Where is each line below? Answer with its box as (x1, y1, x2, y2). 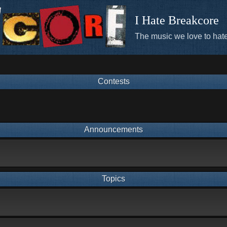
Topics (102, 174, 125, 183)
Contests (97, 77, 130, 86)
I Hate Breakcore (135, 14, 219, 27)
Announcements (84, 125, 143, 134)
